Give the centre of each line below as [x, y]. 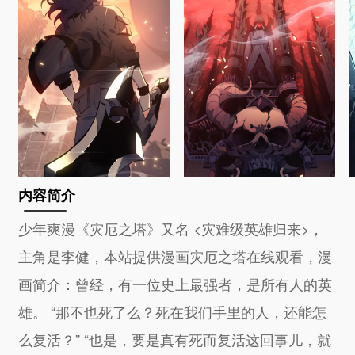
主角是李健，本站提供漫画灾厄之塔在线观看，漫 [176, 256]
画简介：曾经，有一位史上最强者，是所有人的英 [176, 283]
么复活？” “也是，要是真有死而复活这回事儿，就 [175, 339]
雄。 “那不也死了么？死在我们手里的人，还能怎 [173, 311]
